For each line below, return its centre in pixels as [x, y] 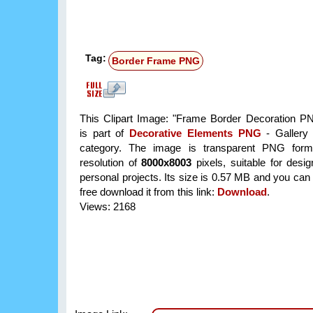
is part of [105, 133]
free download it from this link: [148, 192]
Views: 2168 [108, 207]
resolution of [111, 163]
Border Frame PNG [156, 61]
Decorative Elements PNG [195, 133]
